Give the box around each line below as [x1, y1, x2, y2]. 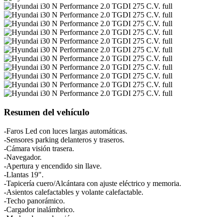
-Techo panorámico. [4, 196, 65, 205]
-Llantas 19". [4, 170, 44, 179]
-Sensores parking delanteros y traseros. [4, 135, 124, 144]
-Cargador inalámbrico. [4, 205, 75, 214]
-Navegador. [4, 153, 42, 161]
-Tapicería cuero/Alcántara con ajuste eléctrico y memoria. [4, 179, 181, 187]
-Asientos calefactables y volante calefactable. [4, 187, 143, 196]
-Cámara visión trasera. [4, 144, 74, 153]
